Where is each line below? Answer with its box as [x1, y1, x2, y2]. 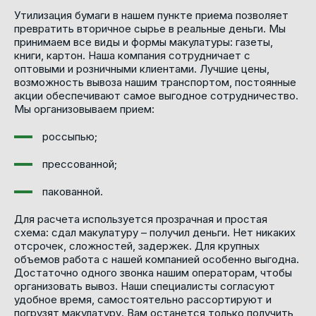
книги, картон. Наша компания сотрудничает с [14, 48, 250, 62]
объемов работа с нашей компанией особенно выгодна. [14, 252, 299, 266]
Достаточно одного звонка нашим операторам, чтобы [14, 265, 292, 279]
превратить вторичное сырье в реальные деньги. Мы [14, 21, 286, 35]
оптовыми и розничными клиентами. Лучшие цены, [14, 61, 269, 75]
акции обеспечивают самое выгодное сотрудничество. [14, 88, 298, 102]
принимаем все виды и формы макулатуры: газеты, [14, 35, 273, 49]
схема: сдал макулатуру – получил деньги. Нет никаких [14, 225, 296, 239]
